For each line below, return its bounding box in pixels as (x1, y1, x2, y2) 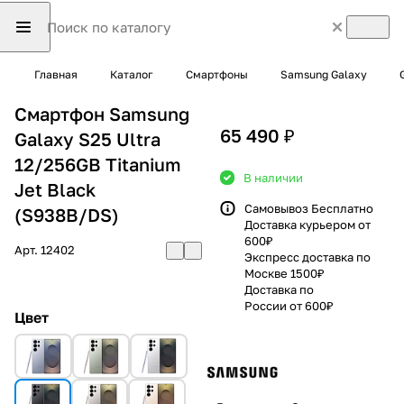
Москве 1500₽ (244, 265, 325, 280)
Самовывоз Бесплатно (244, 200, 373, 216)
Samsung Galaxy (280, 68, 367, 81)
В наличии (243, 170, 303, 185)
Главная (34, 68, 78, 81)
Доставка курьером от (244, 216, 371, 232)
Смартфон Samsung (14, 102, 189, 124)
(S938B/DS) (14, 203, 119, 225)
